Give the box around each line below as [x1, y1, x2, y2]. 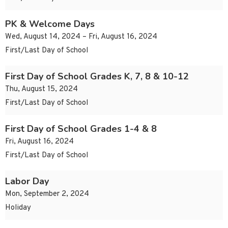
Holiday [5, 203, 31, 213]
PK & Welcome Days [5, 18, 95, 31]
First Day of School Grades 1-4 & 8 [5, 123, 157, 135]
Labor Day [5, 175, 49, 188]
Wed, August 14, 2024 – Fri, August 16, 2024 [5, 32, 157, 42]
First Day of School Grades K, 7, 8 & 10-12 [5, 70, 189, 83]
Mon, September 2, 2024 [5, 189, 89, 199]
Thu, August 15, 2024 [5, 84, 78, 95]
